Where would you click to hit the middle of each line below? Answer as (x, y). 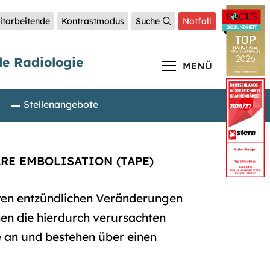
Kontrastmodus (93, 21)
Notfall (197, 21)
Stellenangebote (61, 105)
